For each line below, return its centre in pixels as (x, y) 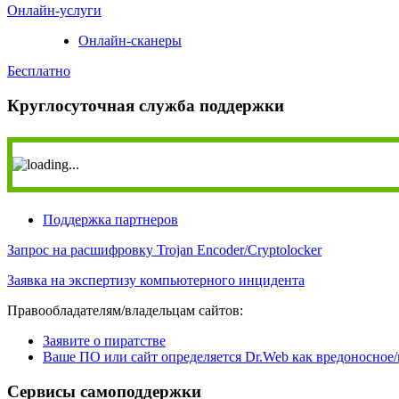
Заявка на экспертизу (72, 281)
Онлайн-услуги (54, 10)
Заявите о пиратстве (104, 341)
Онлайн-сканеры (130, 41)
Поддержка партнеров (110, 220)
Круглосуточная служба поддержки (146, 105)
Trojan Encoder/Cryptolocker (237, 250)
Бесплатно (39, 71)
